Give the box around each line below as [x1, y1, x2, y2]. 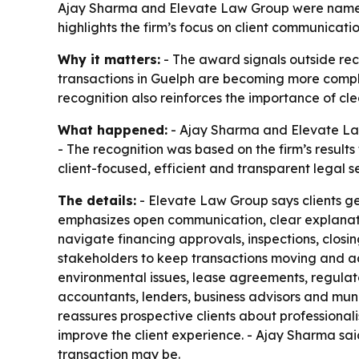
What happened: [58, 121, 167, 138]
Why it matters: [58, 50, 160, 67]
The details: [58, 192, 136, 208]
